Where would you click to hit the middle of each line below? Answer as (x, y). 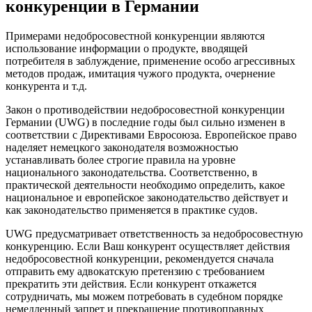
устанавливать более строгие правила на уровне (120, 160)
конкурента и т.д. (46, 86)
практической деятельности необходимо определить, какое (145, 185)
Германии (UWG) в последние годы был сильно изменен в (146, 123)
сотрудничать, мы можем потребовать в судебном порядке (144, 297)
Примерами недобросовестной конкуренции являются (135, 36)
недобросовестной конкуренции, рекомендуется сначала (140, 259)
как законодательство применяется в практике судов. (132, 210)
